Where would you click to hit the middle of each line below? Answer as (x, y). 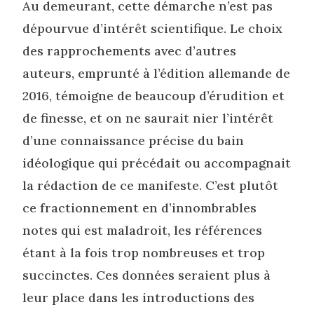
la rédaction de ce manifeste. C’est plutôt (151, 186)
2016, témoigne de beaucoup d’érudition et (154, 96)
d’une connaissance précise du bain (134, 141)
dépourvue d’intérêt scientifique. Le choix (153, 29)
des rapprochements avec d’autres (130, 51)
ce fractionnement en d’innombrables (140, 208)
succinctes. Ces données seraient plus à (147, 275)
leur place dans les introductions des (139, 298)
